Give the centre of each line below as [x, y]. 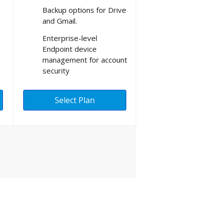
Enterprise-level [70, 38]
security [56, 70]
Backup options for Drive [84, 10]
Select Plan [75, 100]
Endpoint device [70, 49]
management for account [85, 59]
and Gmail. [60, 20]
